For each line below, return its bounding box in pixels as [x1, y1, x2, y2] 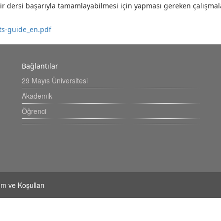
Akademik [22, 91, 52, 101]
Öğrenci [22, 106, 46, 116]
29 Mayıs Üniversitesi [22, 75, 88, 85]
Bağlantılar [22, 61, 58, 71]
